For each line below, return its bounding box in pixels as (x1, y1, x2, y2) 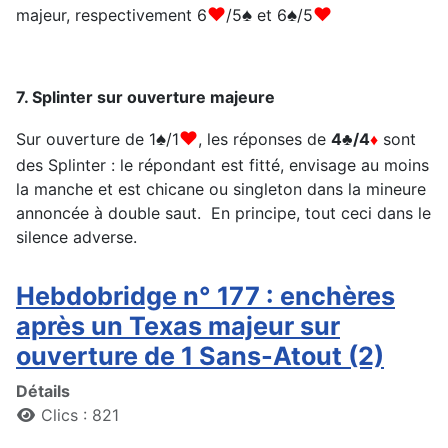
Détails (16, 381, 70, 402)
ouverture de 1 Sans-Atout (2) (16, 341, 384, 372)
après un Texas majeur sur (16, 311, 340, 342)
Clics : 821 (41, 405, 119, 426)
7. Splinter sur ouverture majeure (16, 87, 275, 108)
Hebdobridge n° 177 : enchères (16, 281, 395, 312)
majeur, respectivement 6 (16, 5, 207, 26)
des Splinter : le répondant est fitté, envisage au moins (16, 155, 429, 176)
